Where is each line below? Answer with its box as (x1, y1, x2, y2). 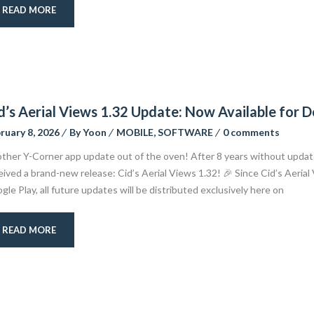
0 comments (222, 126, 280, 138)
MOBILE (116, 126, 153, 138)
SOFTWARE (157, 126, 213, 138)
